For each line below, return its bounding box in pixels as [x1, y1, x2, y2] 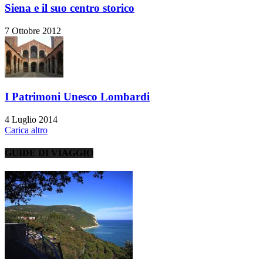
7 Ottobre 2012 [5, 25, 61, 36]
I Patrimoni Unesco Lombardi [5, 90, 150, 103]
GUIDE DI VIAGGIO [5, 148, 93, 159]
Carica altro [5, 124, 48, 135]
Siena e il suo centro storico [5, 1, 134, 14]
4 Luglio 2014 [5, 114, 58, 124]
